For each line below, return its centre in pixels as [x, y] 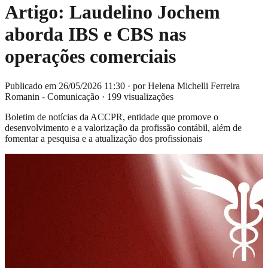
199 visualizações [140, 96]
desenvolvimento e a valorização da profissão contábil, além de [123, 127]
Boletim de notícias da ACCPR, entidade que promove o [112, 117]
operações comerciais [90, 57]
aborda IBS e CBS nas [95, 34]
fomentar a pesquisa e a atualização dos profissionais [103, 138]
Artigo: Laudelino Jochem [112, 12]
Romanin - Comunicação [52, 96]
